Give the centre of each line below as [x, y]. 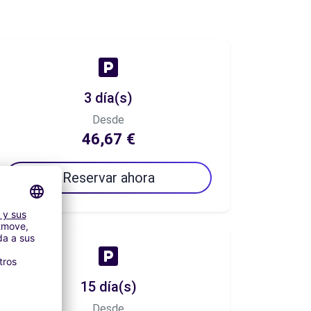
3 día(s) [108, 98]
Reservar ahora [108, 178]
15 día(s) [108, 287]
